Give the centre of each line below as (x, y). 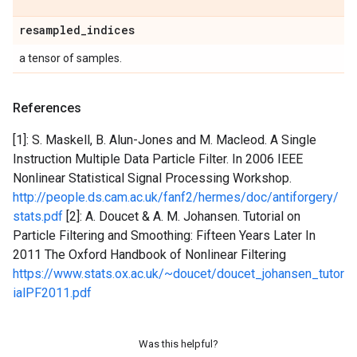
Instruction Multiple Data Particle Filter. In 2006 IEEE (158, 159)
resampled (50, 30)
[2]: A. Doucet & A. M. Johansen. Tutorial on (182, 216)
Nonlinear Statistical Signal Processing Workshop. (152, 178)
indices (111, 30)
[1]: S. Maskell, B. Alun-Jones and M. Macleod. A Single (165, 140)
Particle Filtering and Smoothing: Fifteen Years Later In (164, 235)
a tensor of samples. (71, 58)
